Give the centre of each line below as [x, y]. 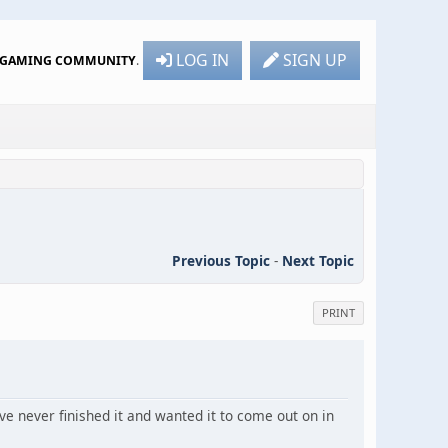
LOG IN [202, 59]
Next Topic [318, 260]
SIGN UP [315, 59]
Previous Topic [221, 260]
